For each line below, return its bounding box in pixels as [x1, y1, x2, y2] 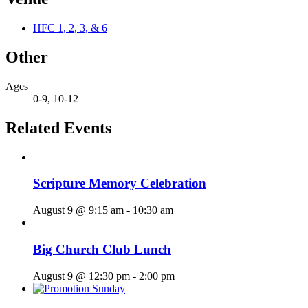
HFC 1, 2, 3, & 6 [33, 22, 107, 34]
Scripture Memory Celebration [33, 176, 206, 191]
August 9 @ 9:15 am [33, 204, 124, 217]
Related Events [5, 118, 111, 137]
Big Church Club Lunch [33, 241, 171, 256]
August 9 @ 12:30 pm [33, 269, 130, 282]
